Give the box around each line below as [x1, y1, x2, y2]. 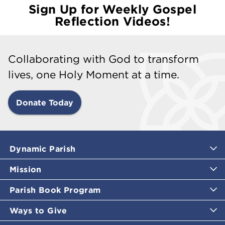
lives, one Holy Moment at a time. [8, 67, 179, 81]
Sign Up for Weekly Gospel [29, 1, 196, 17]
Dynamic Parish [10, 143, 76, 154]
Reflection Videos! [54, 13, 171, 29]
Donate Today [16, 97, 73, 107]
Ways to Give [10, 205, 67, 215]
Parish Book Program [10, 184, 101, 195]
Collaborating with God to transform [8, 52, 199, 66]
